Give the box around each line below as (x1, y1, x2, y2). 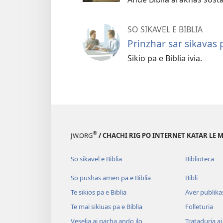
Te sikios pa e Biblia (71, 187, 126, 197)
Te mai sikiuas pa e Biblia (71, 202, 142, 211)
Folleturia (185, 202, 213, 211)
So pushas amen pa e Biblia (71, 173, 151, 182)
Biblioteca (185, 154, 214, 163)
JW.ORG (71, 130, 93, 140)
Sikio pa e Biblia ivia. (127, 53, 202, 64)
